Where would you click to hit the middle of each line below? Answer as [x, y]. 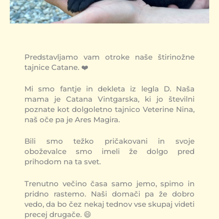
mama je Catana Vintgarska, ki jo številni [109, 99]
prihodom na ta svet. [63, 162]
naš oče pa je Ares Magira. [72, 120]
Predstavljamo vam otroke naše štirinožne [109, 57]
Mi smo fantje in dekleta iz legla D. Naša [109, 89]
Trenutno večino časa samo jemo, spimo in [109, 184]
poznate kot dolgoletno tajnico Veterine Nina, [109, 110]
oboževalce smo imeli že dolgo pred [109, 152]
